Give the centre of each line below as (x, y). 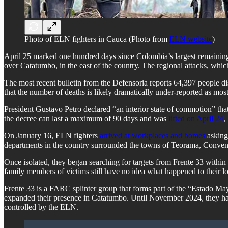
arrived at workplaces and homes (152, 135)
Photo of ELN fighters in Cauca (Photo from (97, 39)
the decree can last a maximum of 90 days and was (86, 118)
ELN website (191, 39)
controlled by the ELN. (41, 207)
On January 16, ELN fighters (52, 135)
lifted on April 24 (196, 118)
